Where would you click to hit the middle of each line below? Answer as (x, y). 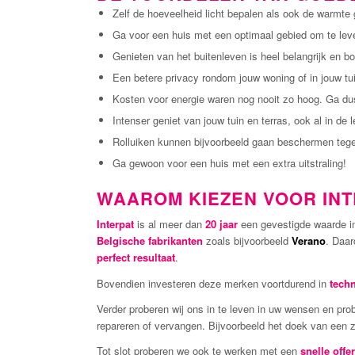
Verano (309, 241)
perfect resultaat (136, 258)
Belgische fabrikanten (150, 241)
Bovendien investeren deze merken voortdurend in (213, 283)
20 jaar (221, 224)
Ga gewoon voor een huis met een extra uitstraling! (229, 163)
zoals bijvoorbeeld (247, 241)
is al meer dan (170, 224)
